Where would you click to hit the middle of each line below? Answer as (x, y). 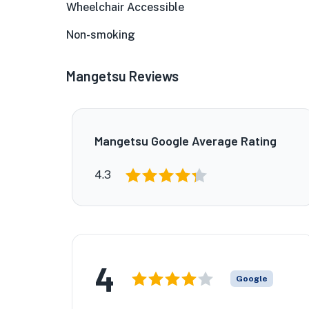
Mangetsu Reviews (122, 76)
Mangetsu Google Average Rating (186, 141)
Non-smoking (101, 35)
